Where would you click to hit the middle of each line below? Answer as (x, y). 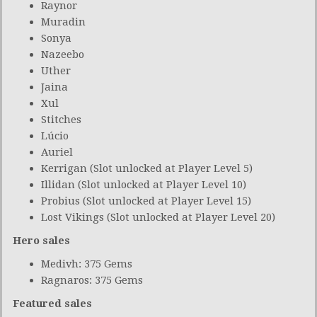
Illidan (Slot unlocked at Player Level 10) (144, 184)
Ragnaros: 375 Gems (92, 280)
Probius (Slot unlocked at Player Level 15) (146, 201)
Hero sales (41, 240)
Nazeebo (63, 54)
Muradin (63, 22)
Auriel (57, 152)
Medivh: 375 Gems (87, 264)
